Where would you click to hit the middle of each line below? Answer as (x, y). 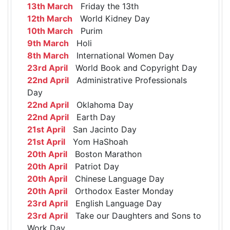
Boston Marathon (104, 154)
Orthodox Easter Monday (120, 191)
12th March (50, 18)
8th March (48, 55)
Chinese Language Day (116, 178)
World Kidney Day (111, 18)
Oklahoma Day (101, 104)
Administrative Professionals (128, 80)
